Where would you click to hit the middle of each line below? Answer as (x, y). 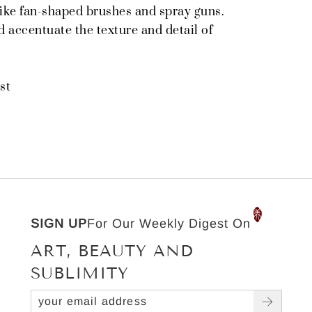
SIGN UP (58, 223)
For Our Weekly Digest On (169, 223)
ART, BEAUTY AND (112, 250)
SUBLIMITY (79, 273)
